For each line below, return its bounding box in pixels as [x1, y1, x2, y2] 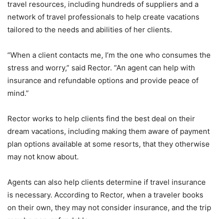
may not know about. [7, 152, 79, 162]
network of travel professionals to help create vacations [7, 12, 199, 22]
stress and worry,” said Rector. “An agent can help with [7, 63, 195, 73]
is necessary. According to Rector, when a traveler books [7, 190, 203, 200]
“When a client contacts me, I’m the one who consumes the [7, 50, 211, 60]
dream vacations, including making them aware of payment [7, 127, 210, 136]
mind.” [7, 88, 29, 98]
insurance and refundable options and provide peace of [7, 76, 198, 86]
